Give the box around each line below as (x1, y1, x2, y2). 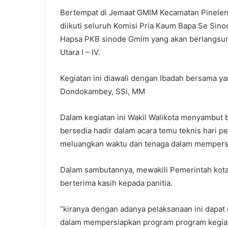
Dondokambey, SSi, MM (60, 86, 145, 96)
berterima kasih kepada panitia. (60, 178, 175, 188)
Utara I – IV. (60, 47, 102, 57)
